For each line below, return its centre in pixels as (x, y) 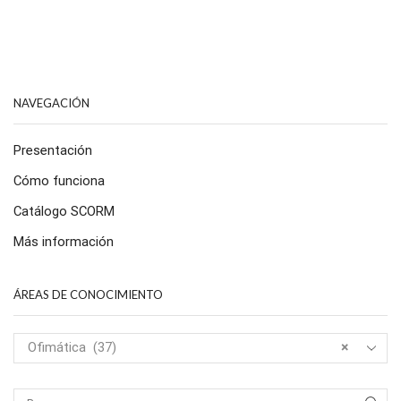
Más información (64, 242)
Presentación (53, 151)
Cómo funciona (59, 181)
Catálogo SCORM (64, 212)
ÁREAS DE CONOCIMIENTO (88, 295)
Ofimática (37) (72, 347)
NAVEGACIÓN (51, 102)
